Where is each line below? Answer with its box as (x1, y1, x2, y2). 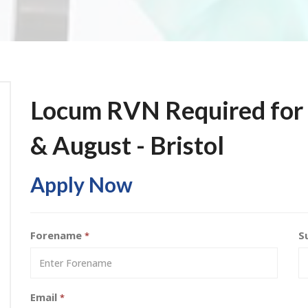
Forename (30, 228, 85, 243)
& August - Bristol (30, 130, 224, 161)
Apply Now (30, 172, 133, 197)
